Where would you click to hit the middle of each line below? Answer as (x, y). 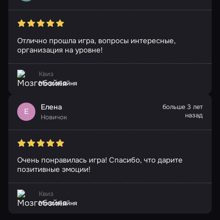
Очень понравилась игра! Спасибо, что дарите (100, 160)
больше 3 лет (183, 107)
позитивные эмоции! (54, 170)
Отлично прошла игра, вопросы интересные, (96, 41)
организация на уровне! (60, 50)
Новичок (54, 117)
